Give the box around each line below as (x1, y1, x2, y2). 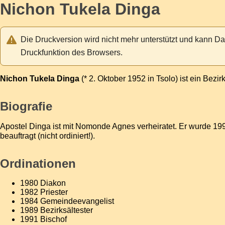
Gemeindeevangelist (40, 197, 114, 205)
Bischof (40, 215, 67, 223)
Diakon (40, 179, 66, 187)
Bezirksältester (40, 206, 93, 214)
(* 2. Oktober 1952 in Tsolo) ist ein (79, 74, 203, 83)
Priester (40, 188, 68, 196)
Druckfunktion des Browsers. (21, 48, 123, 57)
